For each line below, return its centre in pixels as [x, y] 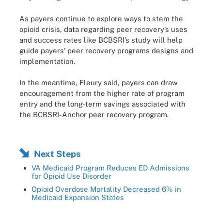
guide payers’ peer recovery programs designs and [106, 50]
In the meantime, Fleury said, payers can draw [99, 83]
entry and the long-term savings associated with [102, 104]
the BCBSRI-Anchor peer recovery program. [94, 115]
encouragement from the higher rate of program [102, 93]
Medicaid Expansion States [78, 197]
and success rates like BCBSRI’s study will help [101, 40]
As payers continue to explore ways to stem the [101, 18]
